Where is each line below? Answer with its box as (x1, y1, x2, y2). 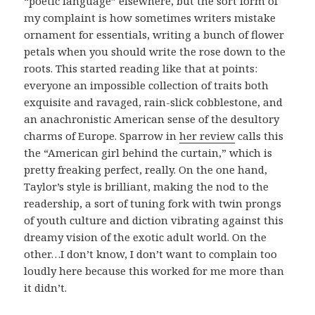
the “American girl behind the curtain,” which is (24, 146, 273, 160)
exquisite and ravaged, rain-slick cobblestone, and (24, 95, 283, 110)
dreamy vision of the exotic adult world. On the (24, 230, 267, 245)
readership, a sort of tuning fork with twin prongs (24, 196, 282, 211)
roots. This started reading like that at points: (24, 61, 258, 76)
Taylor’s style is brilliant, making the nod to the (24, 179, 269, 194)
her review (179, 129, 236, 143)
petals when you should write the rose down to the (24, 44, 286, 59)
